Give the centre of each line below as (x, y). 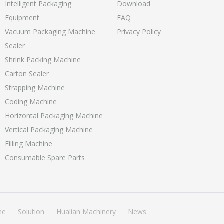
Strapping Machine (35, 87)
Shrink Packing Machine (43, 59)
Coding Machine (31, 101)
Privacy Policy (139, 31)
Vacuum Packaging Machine (50, 31)
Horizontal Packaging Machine (54, 115)
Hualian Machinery (86, 211)
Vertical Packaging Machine (49, 129)
